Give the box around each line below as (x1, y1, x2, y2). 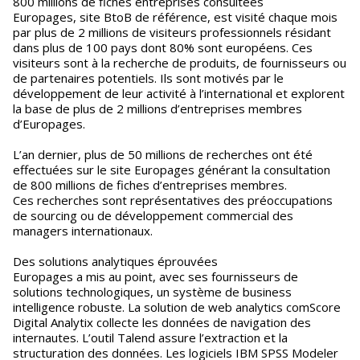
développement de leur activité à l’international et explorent (13, 85, 345, 101)
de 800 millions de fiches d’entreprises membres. (13, 177, 287, 193)
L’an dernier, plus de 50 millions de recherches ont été (13, 146, 313, 162)
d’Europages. (13, 116, 85, 132)
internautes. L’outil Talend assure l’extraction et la (13, 329, 288, 346)
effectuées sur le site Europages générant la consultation (13, 162, 330, 178)
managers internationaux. (13, 223, 153, 239)
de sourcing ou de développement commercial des (13, 207, 293, 223)
